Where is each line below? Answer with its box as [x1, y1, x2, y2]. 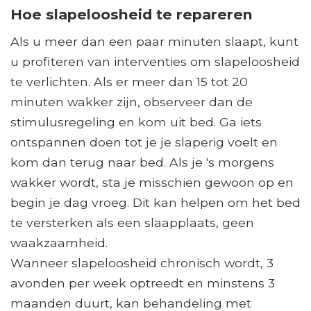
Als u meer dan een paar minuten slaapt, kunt [10, 34, 299, 49]
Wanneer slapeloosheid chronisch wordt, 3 [10, 255, 274, 271]
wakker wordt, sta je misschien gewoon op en [10, 175, 294, 190]
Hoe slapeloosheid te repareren [10, 6, 253, 24]
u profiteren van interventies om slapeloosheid [10, 54, 300, 69]
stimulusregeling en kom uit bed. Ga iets [10, 115, 262, 130]
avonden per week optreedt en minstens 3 [10, 276, 275, 291]
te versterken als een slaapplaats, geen [10, 215, 254, 230]
